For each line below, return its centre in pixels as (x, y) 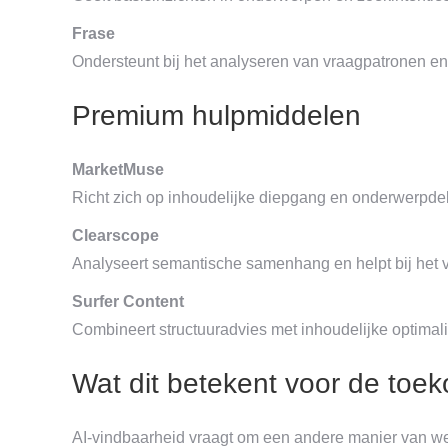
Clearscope (115, 235)
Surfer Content (128, 301)
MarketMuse (118, 169)
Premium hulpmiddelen (216, 115)
